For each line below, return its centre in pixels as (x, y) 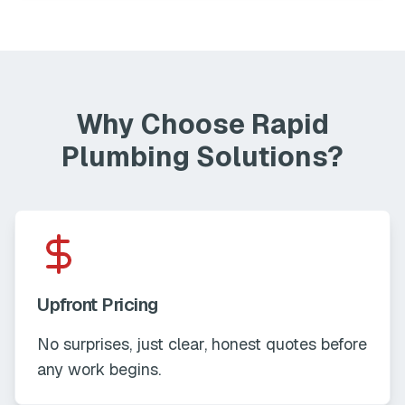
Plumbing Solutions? (202, 157)
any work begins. (99, 369)
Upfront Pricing (98, 305)
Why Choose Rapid (202, 124)
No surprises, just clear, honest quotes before (202, 344)
